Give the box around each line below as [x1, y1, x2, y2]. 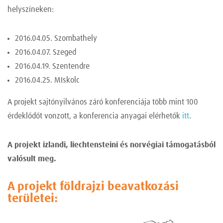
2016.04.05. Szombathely [15, 34, 97, 43]
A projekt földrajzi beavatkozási [7, 181, 179, 193]
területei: [7, 193, 58, 205]
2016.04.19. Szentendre [15, 62, 90, 71]
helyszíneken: [7, 5, 54, 14]
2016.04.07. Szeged [15, 48, 76, 57]
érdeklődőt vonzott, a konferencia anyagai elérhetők [7, 112, 182, 120]
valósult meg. [7, 155, 56, 163]
